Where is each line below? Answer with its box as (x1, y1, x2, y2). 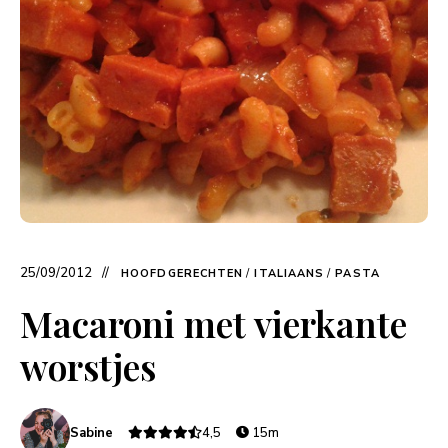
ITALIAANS (254, 266, 325, 282)
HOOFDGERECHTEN (121, 266, 244, 282)
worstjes (20, 342, 156, 391)
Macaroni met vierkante (20, 299, 407, 348)
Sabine (70, 424, 113, 443)
